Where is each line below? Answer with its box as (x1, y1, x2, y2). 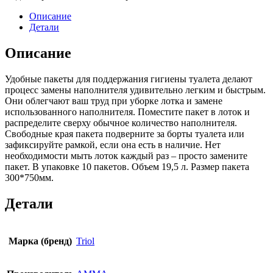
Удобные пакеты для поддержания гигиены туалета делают (5, 73, 252, 84)
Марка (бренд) (9, 235, 72, 246)
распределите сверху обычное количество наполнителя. (5, 117, 237, 128)
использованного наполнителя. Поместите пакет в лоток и (5, 106, 250, 117)
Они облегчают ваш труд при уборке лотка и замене (5, 95, 222, 106)
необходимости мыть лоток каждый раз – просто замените (5, 150, 247, 161)
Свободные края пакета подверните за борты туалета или (5, 128, 244, 139)
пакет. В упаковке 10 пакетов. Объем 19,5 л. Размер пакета (5, 161, 249, 172)
